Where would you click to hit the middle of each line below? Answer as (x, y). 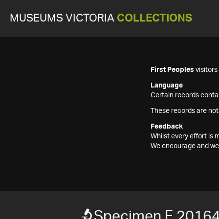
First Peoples (172, 70)
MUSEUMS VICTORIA (63, 18)
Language (167, 86)
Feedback (167, 127)
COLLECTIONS (154, 18)
